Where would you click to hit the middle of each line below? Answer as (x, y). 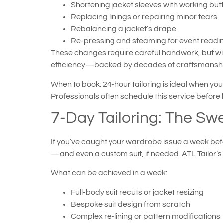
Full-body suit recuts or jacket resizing (137, 192)
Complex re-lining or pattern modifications (145, 216)
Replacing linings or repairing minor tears (144, 17)
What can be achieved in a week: (109, 173)
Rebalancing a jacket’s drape (123, 29)
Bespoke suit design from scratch (130, 204)
